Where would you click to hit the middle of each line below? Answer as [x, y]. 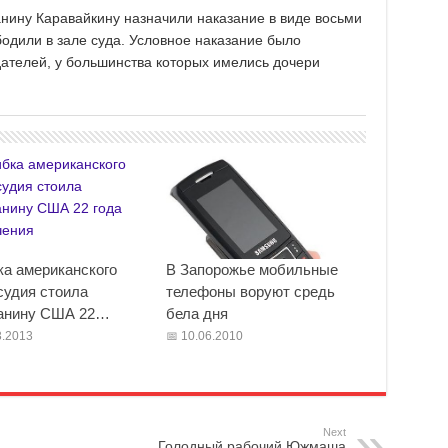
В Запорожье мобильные [251, 269]
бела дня [196, 313]
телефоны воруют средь [250, 291]
